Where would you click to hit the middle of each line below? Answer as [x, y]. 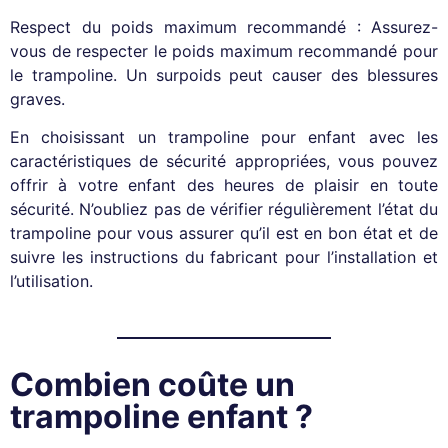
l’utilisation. [51, 280]
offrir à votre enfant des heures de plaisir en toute [224, 184]
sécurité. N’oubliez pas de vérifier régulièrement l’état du [224, 208]
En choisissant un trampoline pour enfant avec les [224, 136]
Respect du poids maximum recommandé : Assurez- [224, 26]
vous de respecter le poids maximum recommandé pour [224, 50]
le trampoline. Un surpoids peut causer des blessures [224, 74]
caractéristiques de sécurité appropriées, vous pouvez [224, 160]
